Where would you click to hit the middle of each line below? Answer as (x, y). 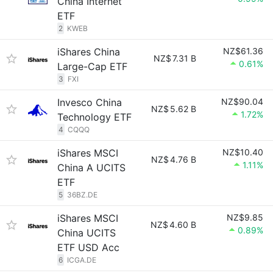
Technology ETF (94, 117)
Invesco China (90, 102)
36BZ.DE (82, 195)
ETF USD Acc (88, 247)
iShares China (89, 52)
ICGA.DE (82, 260)
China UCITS (87, 233)
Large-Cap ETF (92, 66)
